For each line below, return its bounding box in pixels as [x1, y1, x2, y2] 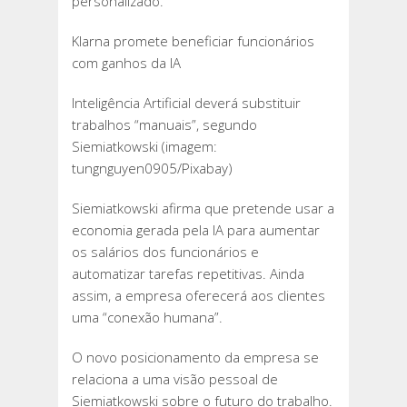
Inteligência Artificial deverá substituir [72, 94, 301, 113]
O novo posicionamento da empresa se [72, 348, 319, 367]
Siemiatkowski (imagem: [72, 137, 217, 156]
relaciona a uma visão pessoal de [72, 370, 278, 389]
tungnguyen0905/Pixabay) [72, 159, 233, 178]
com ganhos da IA [72, 54, 181, 73]
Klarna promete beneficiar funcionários [72, 32, 314, 51]
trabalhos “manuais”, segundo [72, 115, 257, 134]
